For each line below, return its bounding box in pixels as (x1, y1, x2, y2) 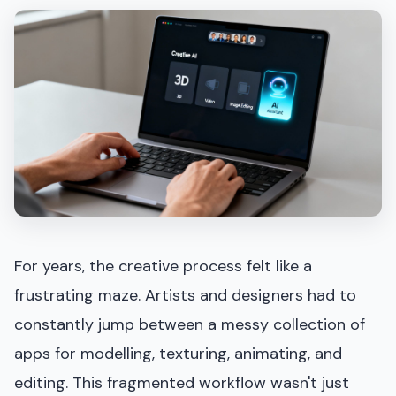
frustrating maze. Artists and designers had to (14, 284, 356, 306)
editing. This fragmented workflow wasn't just (14, 371, 349, 393)
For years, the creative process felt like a (14, 255, 312, 277)
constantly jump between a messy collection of (14, 313, 365, 335)
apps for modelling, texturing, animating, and (14, 342, 342, 364)
